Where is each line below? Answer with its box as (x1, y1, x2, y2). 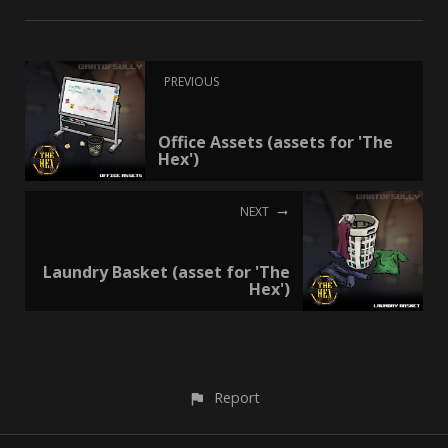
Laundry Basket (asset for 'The (43, 260, 290, 283)
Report (213, 387, 260, 407)
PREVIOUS (164, 72, 219, 90)
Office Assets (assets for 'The (158, 130, 393, 153)
